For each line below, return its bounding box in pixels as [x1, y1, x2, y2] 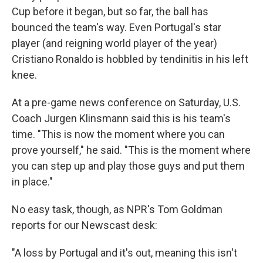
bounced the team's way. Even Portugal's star [12, 21, 221, 34]
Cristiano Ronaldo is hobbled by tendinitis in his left [12, 53, 248, 66]
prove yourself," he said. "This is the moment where [12, 144, 251, 157]
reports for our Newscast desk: [12, 219, 157, 232]
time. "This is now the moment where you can [12, 128, 225, 141]
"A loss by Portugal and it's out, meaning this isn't [12, 247, 237, 259]
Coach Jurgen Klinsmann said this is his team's [12, 112, 231, 125]
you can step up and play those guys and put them [12, 160, 245, 173]
